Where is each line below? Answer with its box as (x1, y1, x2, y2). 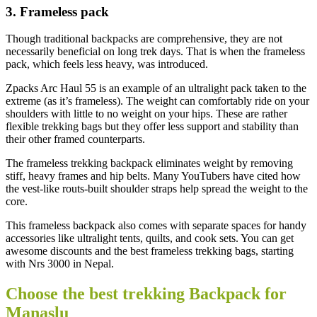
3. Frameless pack (6, 4, 113, 19)
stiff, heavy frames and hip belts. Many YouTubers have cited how (6, 170, 301, 183)
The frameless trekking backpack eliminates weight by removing (6, 157, 293, 170)
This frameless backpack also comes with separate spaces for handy (6, 219, 306, 232)
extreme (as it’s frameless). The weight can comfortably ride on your (6, 95, 309, 108)
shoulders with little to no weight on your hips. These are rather (6, 108, 287, 120)
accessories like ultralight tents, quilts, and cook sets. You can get (6, 232, 294, 245)
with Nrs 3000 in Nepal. (6, 258, 117, 270)
